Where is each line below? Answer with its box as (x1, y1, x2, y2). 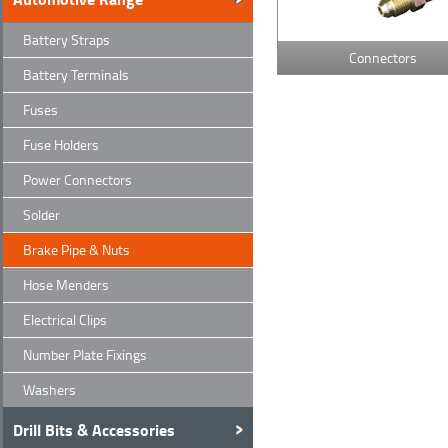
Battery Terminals (23, 65, 129, 84)
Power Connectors (23, 170, 132, 189)
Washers (23, 380, 76, 399)
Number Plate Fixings (23, 345, 147, 364)
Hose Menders (23, 275, 109, 294)
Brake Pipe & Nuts (23, 240, 130, 259)
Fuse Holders (23, 135, 99, 154)
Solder (23, 205, 60, 224)
